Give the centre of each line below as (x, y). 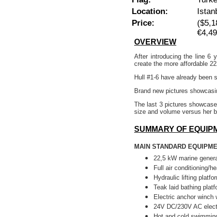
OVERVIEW (155, 42)
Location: (150, 11)
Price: (143, 23)
